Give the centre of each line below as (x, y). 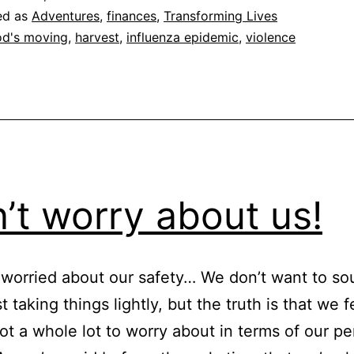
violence (271, 38)
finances (132, 16)
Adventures (66, 16)
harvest (97, 38)
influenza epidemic (183, 38)
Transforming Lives (220, 16)
